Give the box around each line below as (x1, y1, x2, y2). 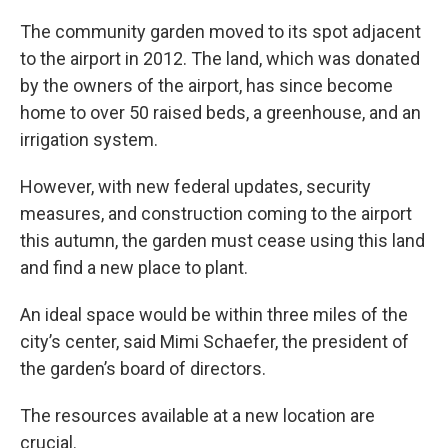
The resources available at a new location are (20, 405, 375, 426)
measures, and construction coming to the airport (20, 203, 412, 224)
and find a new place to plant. (20, 257, 248, 278)
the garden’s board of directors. (20, 358, 266, 379)
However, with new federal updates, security (20, 176, 371, 197)
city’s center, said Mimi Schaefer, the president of (20, 331, 409, 352)
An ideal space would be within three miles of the (20, 304, 408, 325)
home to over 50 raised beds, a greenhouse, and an (20, 102, 421, 123)
